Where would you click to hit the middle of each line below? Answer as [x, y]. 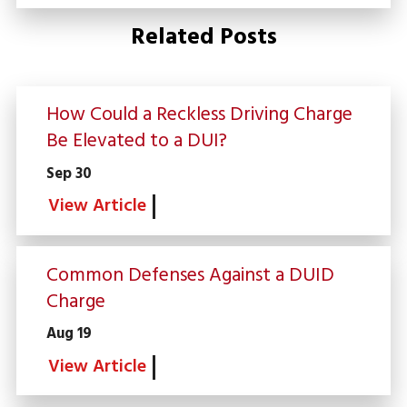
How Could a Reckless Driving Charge [199, 115]
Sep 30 [69, 174]
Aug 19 [69, 335]
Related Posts [203, 38]
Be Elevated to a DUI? [136, 142]
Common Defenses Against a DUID [190, 275]
